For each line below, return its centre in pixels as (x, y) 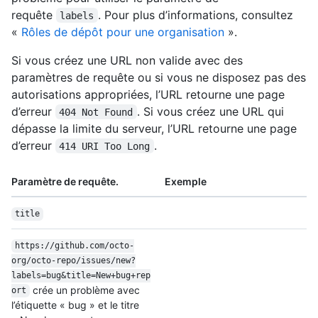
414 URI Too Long (105, 146)
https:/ (32, 246)
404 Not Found (96, 112)
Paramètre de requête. (65, 181)
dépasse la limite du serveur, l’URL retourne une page (154, 128)
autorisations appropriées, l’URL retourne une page (148, 94)
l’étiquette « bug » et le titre (75, 305)
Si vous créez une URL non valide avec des (127, 60)
